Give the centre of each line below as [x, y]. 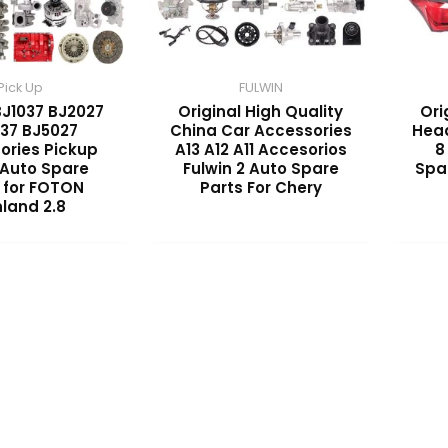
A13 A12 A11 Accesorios [260, 149]
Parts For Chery [260, 187]
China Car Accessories [260, 130]
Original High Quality [261, 111]
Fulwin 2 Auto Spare [260, 168]
